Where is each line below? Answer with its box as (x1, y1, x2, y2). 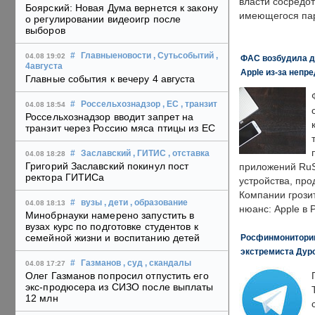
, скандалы (145, 259, 191, 268)
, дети (104, 198, 128, 207)
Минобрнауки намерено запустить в (25, 210, 195, 221)
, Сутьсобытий (153, 51, 214, 60)
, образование (130, 198, 188, 207)
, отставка (168, 149, 210, 158)
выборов (25, 25, 65, 37)
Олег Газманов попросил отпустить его (25, 270, 209, 282)
